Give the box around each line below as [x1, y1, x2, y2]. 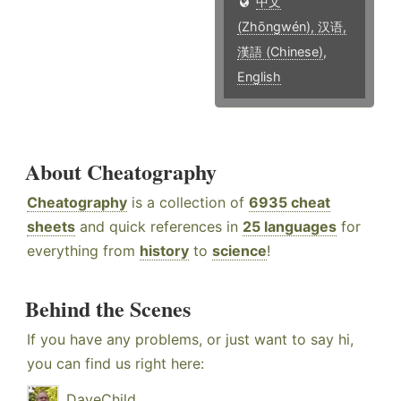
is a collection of [127, 193, 249, 212]
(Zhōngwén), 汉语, [237, 19, 347, 35]
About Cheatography [25, 156, 217, 188]
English [237, 69, 282, 85]
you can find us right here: [27, 354, 204, 373]
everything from [27, 242, 140, 260]
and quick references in [75, 218, 243, 236]
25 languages [243, 218, 337, 236]
